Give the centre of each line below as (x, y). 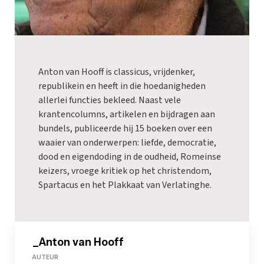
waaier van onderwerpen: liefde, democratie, (127, 142)
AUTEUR (45, 257)
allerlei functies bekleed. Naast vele (110, 100)
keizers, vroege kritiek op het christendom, (125, 171)
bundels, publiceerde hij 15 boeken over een (125, 128)
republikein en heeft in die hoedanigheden (122, 86)
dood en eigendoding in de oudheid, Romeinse (130, 156)
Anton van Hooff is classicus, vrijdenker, (117, 72)
